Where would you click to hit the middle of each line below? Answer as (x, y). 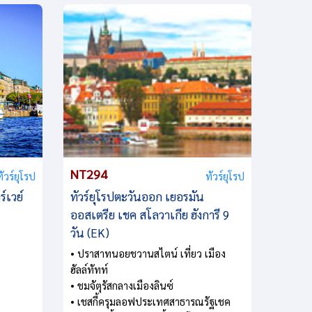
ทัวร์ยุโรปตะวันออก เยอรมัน (137, 196)
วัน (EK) (90, 232)
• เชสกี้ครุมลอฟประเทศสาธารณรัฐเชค (150, 301)
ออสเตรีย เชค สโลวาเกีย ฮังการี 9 (150, 214)
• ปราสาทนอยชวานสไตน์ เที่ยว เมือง (148, 253)
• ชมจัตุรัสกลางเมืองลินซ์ (122, 285)
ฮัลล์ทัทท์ (89, 269)
